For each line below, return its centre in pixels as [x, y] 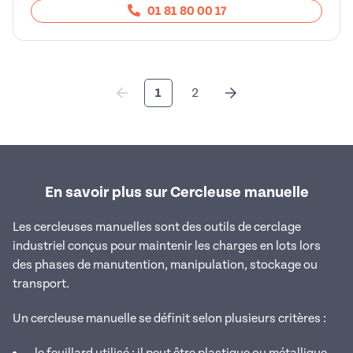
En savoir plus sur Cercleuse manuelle [176, 193]
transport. [41, 284]
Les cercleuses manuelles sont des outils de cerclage [157, 227]
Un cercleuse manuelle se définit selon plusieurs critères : [169, 319]
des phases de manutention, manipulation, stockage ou [165, 265]
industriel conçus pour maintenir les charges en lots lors [167, 246]
